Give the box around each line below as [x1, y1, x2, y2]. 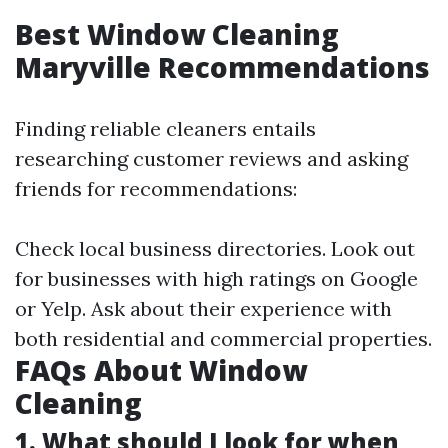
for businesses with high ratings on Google [15, 266, 418, 291]
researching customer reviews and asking [15, 146, 408, 171]
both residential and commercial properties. [15, 326, 432, 351]
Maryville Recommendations [15, 48, 430, 86]
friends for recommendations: [15, 176, 297, 201]
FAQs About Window [15, 351, 307, 389]
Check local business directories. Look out [15, 236, 415, 261]
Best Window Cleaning [15, 15, 339, 53]
